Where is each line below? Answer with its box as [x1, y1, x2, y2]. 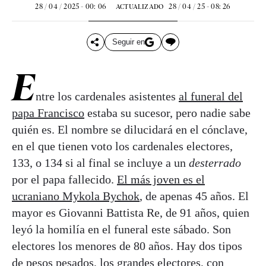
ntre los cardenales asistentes [36, 89, 179, 103]
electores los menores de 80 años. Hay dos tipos [12, 239, 242, 252]
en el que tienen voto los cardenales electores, [12, 139, 233, 153]
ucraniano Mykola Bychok [12, 189, 140, 202]
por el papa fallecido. [12, 172, 117, 186]
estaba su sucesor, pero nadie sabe [84, 106, 251, 119]
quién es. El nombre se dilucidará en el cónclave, [12, 122, 248, 136]
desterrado [189, 156, 241, 169]
